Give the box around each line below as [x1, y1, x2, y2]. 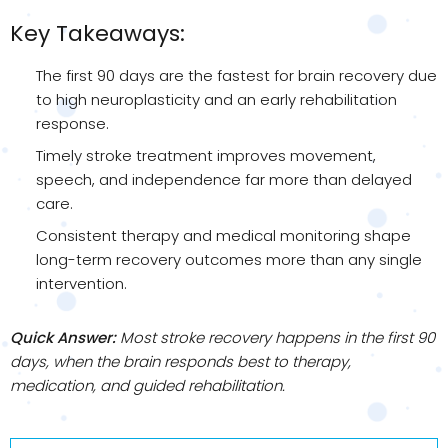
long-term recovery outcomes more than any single [36, 249, 422, 270]
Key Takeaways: [10, 18, 185, 49]
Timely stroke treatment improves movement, [36, 145, 376, 166]
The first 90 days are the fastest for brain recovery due [36, 65, 437, 86]
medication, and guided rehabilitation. [10, 375, 285, 396]
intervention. [36, 273, 127, 294]
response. [36, 113, 109, 134]
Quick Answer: [10, 327, 116, 348]
